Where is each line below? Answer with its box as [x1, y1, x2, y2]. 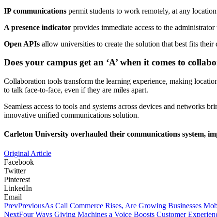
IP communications [4, 6, 68, 15]
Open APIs [4, 39, 40, 48]
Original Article [4, 149, 51, 157]
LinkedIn [4, 184, 32, 192]
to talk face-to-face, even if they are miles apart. [4, 86, 148, 94]
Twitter [4, 166, 26, 175]
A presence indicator [4, 23, 71, 31]
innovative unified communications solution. [4, 111, 139, 120]
